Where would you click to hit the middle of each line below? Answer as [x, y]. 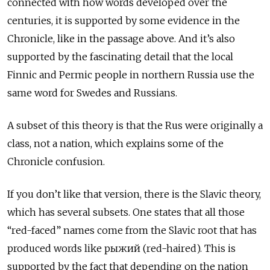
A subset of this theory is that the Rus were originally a [135, 125]
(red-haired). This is [189, 248]
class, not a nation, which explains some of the [115, 143]
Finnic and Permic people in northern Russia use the [131, 74]
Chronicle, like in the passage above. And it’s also [121, 38]
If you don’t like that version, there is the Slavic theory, [134, 194]
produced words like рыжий [75, 248]
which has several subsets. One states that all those [126, 212]
